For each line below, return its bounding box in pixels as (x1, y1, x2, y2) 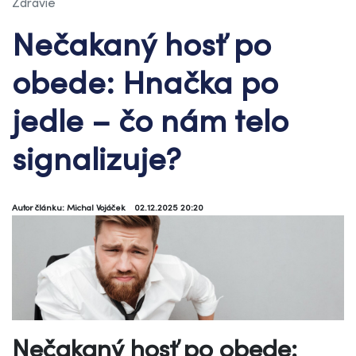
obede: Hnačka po (12, 61, 278, 102)
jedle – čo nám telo (12, 99, 288, 140)
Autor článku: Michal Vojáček (12, 202, 128, 213)
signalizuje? (12, 137, 180, 178)
